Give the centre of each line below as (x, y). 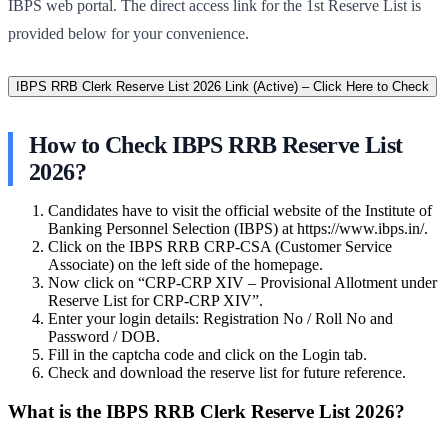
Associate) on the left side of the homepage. (185, 264)
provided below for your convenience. (128, 33)
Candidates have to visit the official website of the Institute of (240, 210)
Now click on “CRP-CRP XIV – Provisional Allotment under (242, 282)
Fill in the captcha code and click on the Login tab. (207, 354)
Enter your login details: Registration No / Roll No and (220, 318)
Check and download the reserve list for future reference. (227, 372)
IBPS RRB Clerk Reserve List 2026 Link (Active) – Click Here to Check (222, 86)
